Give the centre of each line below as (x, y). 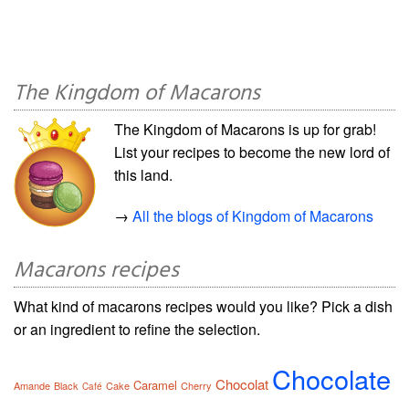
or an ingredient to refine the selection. (137, 330)
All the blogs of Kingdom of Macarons (253, 216)
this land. (143, 175)
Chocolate (331, 379)
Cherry (196, 386)
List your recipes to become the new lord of (252, 152)
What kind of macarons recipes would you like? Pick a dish (203, 307)
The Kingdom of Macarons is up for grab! (245, 130)
